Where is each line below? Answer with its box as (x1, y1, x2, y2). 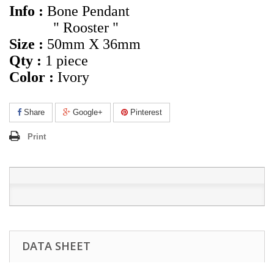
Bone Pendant (47, 3, 130, 19)
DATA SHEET (22, 239, 91, 253)
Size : (9, 36, 43, 52)
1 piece (42, 53, 88, 68)
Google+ (70, 108, 103, 117)
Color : (9, 69, 54, 85)
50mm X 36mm (47, 36, 141, 52)
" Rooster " (9, 20, 119, 35)
